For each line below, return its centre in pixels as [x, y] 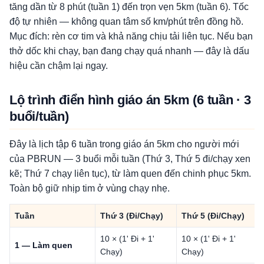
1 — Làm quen [44, 245]
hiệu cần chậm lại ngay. [59, 66]
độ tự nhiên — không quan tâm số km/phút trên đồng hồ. [126, 22]
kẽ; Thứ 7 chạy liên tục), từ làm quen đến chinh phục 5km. [130, 174]
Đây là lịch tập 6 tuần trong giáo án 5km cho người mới [124, 144]
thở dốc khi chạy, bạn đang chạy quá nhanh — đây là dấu [129, 51]
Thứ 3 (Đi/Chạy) [132, 216]
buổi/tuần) [39, 116]
